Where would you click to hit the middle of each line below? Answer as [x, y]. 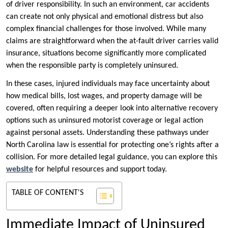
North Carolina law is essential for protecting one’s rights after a [112, 145]
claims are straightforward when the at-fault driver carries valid [112, 41]
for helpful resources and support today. [101, 170]
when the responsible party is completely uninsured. [92, 66]
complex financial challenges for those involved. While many [106, 29]
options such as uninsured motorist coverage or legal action [105, 121]
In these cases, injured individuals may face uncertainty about [108, 84]
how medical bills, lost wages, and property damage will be [104, 96]
